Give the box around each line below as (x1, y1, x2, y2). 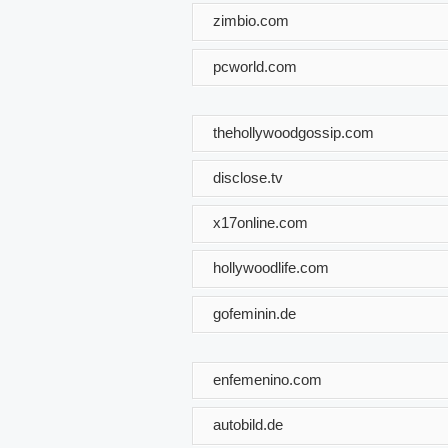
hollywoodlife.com (213, 259, 329, 276)
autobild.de (213, 415, 283, 433)
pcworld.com (213, 57, 297, 75)
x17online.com (213, 213, 308, 231)
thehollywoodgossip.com (213, 123, 374, 141)
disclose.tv (213, 168, 283, 186)
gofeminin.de (213, 304, 296, 322)
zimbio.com (213, 11, 289, 29)
